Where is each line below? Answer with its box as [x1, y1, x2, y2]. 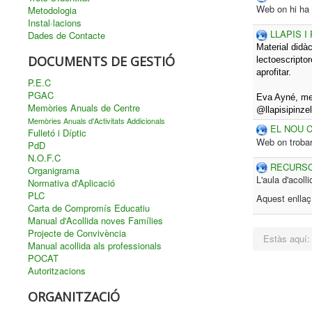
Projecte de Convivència [28, 226, 126, 240]
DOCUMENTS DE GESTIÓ [28, 53, 175, 70]
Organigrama [28, 164, 79, 177]
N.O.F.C [28, 151, 61, 164]
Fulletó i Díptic [28, 126, 86, 139]
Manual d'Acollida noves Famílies [28, 214, 163, 227]
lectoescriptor [256, 54, 311, 65]
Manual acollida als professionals [28, 239, 162, 252]
